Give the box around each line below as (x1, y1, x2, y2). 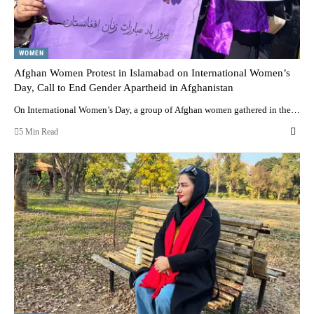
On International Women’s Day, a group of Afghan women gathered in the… (14, 104, 300, 115)
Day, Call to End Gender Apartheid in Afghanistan (14, 81, 233, 93)
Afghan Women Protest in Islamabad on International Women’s (14, 67, 290, 78)
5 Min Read (19, 126, 58, 137)
